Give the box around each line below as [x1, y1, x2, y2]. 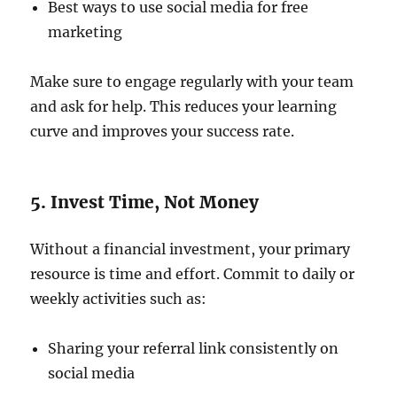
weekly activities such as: [30, 290, 207, 307]
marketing [48, 23, 123, 41]
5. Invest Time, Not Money [30, 191, 260, 213]
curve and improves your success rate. [30, 122, 295, 140]
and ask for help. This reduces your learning [30, 97, 338, 115]
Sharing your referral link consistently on [48, 339, 339, 357]
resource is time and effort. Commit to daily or [30, 265, 355, 283]
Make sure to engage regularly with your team [30, 73, 354, 90]
